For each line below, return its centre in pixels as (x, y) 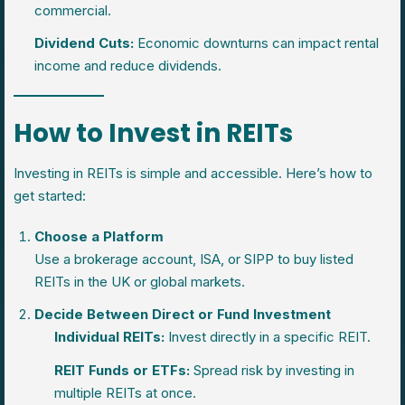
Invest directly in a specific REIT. (268, 337)
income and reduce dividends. (127, 66)
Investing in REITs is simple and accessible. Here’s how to (193, 173)
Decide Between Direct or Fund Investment (182, 315)
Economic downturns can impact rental (256, 43)
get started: (50, 196)
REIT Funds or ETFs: (122, 370)
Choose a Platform (99, 236)
